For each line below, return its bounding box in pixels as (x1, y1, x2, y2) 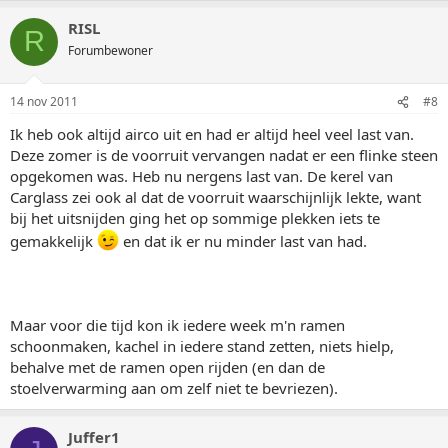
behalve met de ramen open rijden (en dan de (10, 357, 325, 377)
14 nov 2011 (10, 93, 78, 110)
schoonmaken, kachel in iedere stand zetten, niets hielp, (10, 336, 394, 356)
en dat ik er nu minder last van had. (119, 231, 367, 251)
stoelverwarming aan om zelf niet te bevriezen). (10, 378, 338, 398)
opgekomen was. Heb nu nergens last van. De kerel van (10, 166, 393, 186)
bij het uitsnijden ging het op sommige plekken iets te (10, 208, 380, 228)
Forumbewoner (68, 41, 153, 59)
